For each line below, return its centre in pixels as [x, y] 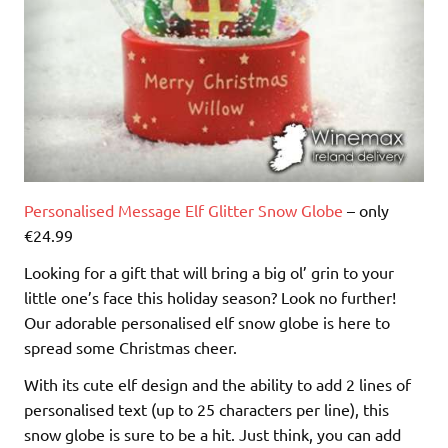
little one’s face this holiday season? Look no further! [210, 296]
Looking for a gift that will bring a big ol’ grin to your [209, 271]
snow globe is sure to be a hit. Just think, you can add [212, 433]
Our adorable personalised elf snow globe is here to [207, 321]
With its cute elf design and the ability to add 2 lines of [217, 383]
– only [366, 209]
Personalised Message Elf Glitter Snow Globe [183, 209]
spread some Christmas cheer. [130, 346]
